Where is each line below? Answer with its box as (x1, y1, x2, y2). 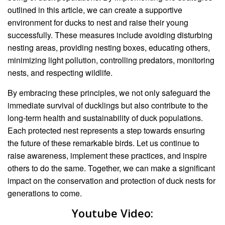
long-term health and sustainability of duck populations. (8, 112, 203, 124)
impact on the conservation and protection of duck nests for (8, 175, 215, 187)
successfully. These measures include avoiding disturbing (8, 29, 212, 41)
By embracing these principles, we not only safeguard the (8, 87, 210, 99)
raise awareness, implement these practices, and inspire (8, 150, 207, 162)
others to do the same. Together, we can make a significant (8, 162, 215, 174)
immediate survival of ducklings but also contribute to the (8, 99, 208, 111)
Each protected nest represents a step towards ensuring (8, 125, 205, 137)
